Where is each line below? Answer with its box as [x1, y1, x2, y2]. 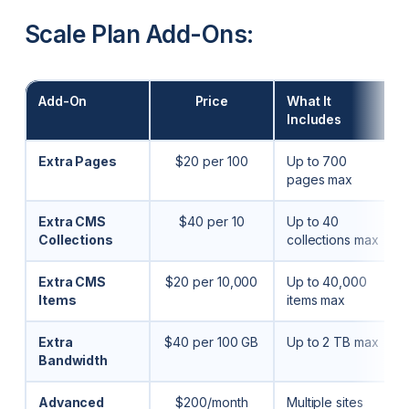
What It [286, 93, 332, 110]
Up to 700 [286, 153, 348, 170]
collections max [286, 232, 379, 248]
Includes [286, 111, 342, 128]
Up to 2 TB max [286, 334, 379, 351]
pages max [286, 172, 353, 188]
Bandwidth [37, 352, 109, 369]
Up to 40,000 [286, 274, 367, 290]
